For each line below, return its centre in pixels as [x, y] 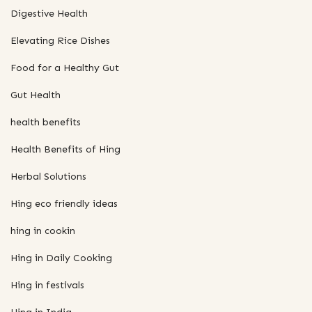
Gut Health [36, 95]
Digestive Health [49, 13]
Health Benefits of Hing [65, 149]
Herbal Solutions [48, 176]
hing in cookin [43, 231]
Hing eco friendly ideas [64, 203]
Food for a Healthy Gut [65, 68]
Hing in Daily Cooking [61, 258]
